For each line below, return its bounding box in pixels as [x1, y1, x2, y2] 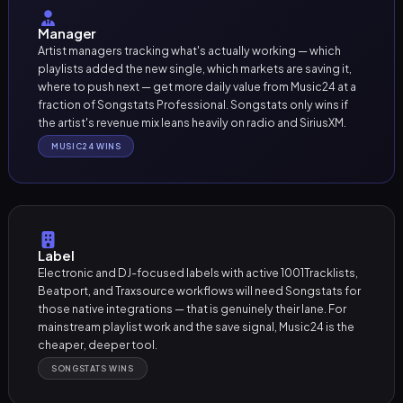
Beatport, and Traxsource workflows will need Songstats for [38, 282, 362, 298]
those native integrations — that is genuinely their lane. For [38, 300, 347, 316]
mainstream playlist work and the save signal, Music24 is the [38, 318, 355, 334]
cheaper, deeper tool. [38, 336, 158, 352]
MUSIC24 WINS [51, 141, 121, 152]
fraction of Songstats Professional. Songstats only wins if [38, 97, 349, 112]
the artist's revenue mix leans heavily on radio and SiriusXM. [38, 115, 347, 130]
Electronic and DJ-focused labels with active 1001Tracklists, [38, 264, 359, 280]
